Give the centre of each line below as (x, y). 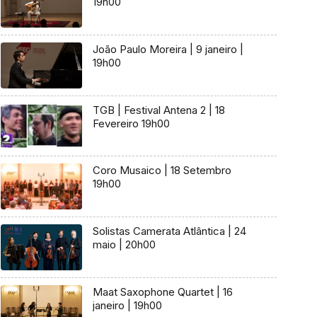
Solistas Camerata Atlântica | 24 (160, 231)
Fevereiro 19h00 (131, 123)
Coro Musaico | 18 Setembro (162, 171)
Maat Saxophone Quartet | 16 (154, 292)
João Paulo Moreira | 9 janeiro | (141, 50)
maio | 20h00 (124, 245)
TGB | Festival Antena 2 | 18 (158, 110)
